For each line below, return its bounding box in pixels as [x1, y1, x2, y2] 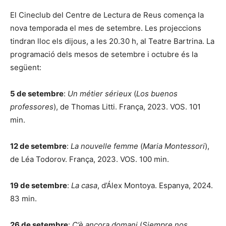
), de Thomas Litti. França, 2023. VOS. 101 [53, 101, 201, 111]
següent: [10, 62, 41, 72]
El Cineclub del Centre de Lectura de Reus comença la [10, 10, 204, 20]
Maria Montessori [143, 141, 205, 151]
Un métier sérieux [68, 88, 132, 98]
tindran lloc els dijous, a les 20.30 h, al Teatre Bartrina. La [10, 36, 214, 46]
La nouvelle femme [71, 141, 138, 151]
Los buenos [136, 88, 178, 98]
